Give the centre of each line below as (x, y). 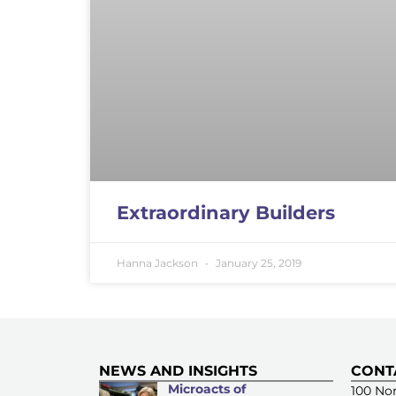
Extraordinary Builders (226, 212)
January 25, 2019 (257, 263)
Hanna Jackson (159, 263)
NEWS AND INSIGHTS (178, 370)
